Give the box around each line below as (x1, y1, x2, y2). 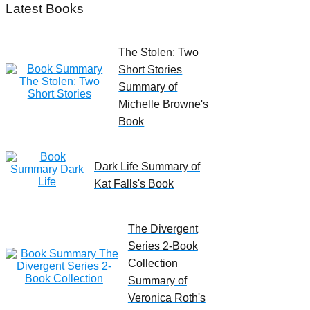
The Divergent (127, 223, 198, 235)
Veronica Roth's (127, 292, 206, 304)
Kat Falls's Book (94, 178, 174, 190)
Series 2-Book (127, 240, 198, 253)
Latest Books (6, 1, 84, 17)
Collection (127, 257, 178, 270)
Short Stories (118, 64, 183, 76)
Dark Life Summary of (94, 161, 200, 173)
